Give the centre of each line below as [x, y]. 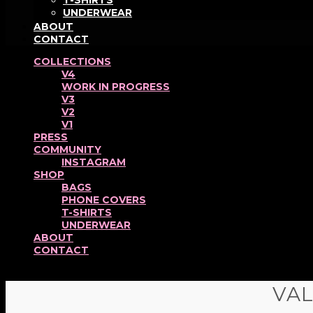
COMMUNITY [67, 150]
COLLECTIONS [72, 61]
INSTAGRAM [94, 162]
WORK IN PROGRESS [116, 87]
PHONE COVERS [104, 200]
